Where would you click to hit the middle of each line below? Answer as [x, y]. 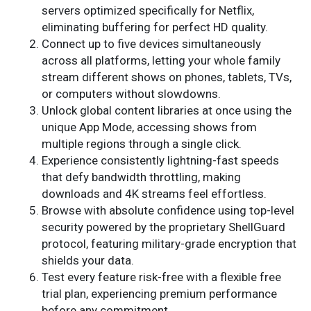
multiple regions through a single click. [142, 144]
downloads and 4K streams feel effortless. [154, 194]
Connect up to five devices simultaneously [151, 44]
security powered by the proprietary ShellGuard [163, 227]
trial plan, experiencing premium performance [159, 294]
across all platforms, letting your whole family [161, 61]
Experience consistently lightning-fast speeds [160, 161]
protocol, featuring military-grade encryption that [169, 244]
